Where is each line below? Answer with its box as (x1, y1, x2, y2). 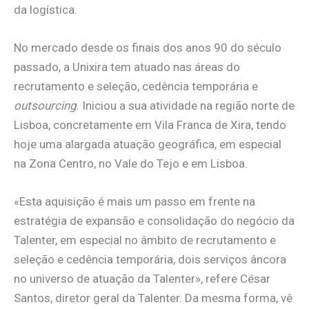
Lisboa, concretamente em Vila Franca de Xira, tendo (14, 117, 286, 132)
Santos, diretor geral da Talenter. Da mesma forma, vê (14, 291, 292, 306)
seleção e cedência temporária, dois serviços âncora (14, 252, 286, 267)
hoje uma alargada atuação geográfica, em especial (14, 137, 281, 151)
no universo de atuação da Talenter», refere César (14, 272, 270, 286)
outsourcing (14, 98, 77, 112)
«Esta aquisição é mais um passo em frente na (14, 195, 255, 209)
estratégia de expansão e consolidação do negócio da (14, 214, 295, 228)
